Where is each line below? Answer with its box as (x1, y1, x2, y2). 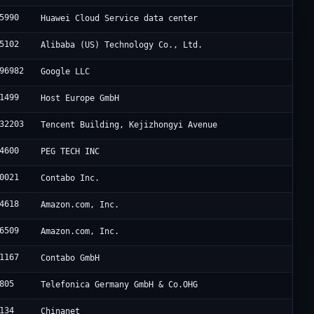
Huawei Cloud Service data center (41, 13, 198, 24)
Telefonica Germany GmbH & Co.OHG (41, 280, 198, 290)
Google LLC (41, 67, 90, 77)
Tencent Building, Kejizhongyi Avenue (41, 120, 218, 130)
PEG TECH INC (41, 146, 100, 157)
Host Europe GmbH (41, 93, 120, 104)
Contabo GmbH (41, 253, 100, 264)
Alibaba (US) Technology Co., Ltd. (41, 40, 203, 50)
